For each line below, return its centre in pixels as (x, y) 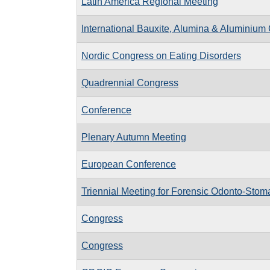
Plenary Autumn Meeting (134, 137)
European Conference (129, 164)
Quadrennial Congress (130, 83)
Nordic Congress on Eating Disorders (161, 55)
